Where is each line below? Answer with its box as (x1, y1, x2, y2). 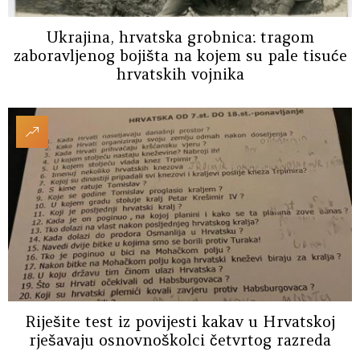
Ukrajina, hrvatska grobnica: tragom (46, 27, 314, 47)
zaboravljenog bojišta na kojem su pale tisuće (13, 46, 347, 66)
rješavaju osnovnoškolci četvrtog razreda (29, 330, 331, 350)
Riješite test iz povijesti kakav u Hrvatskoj (25, 312, 335, 332)
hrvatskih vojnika (116, 64, 244, 84)
